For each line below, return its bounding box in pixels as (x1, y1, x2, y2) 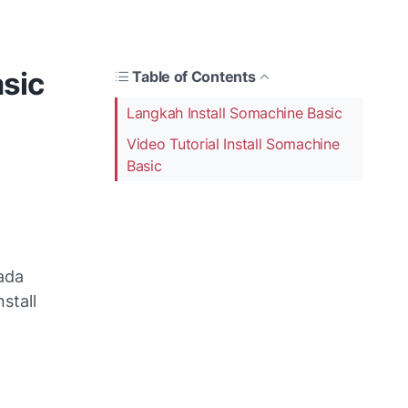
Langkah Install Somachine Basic (127, 103, 347, 122)
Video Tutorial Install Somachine (127, 134, 340, 153)
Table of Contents (132, 66, 256, 86)
